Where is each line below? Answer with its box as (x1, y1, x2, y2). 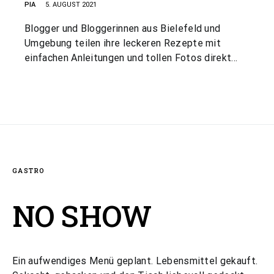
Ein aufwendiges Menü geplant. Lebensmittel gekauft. (12, 255, 258, 267)
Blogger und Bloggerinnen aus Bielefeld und (24, 23, 221, 34)
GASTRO (12, 166, 45, 175)
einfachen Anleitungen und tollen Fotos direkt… (24, 52, 238, 64)
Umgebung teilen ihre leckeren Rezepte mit (24, 37, 221, 49)
